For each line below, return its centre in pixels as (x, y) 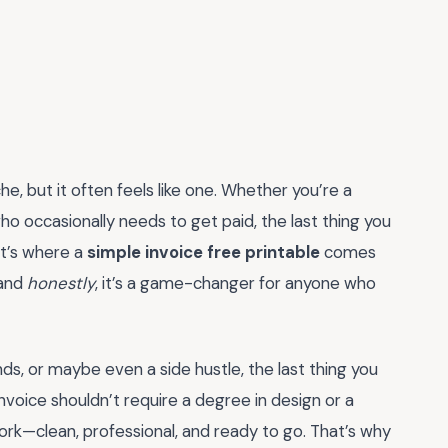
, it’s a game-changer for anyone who (235, 283)
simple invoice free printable (203, 252)
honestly (61, 283)
